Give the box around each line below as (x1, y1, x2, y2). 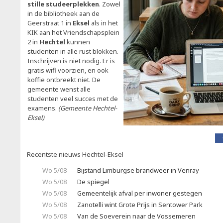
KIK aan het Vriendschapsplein (27, 28, 119, 37)
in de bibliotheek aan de (27, 9, 100, 18)
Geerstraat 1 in (27, 18, 73, 27)
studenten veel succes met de (27, 94, 118, 103)
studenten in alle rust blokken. (27, 47, 120, 56)
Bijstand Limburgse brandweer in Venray (77, 166, 199, 175)
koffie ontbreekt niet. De (27, 75, 101, 84)
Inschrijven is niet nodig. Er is (27, 56, 115, 65)
